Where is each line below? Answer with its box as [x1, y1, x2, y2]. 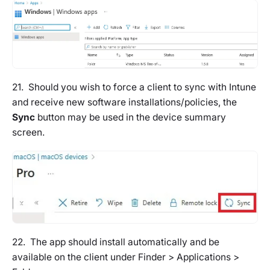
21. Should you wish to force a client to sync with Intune [12, 81, 256, 93]
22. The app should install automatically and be [12, 236, 219, 248]
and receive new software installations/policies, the [12, 96, 237, 108]
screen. [12, 126, 45, 138]
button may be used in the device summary [35, 111, 226, 123]
